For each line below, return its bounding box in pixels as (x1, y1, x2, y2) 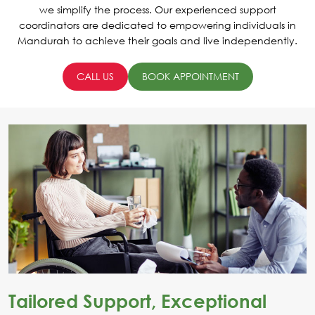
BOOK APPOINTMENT (141, 70, 239, 83)
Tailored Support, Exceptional (8, 290, 266, 313)
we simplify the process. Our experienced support (39, 4, 276, 16)
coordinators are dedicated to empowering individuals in (19, 19, 296, 32)
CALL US (76, 70, 114, 83)
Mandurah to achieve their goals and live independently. (18, 34, 297, 47)
